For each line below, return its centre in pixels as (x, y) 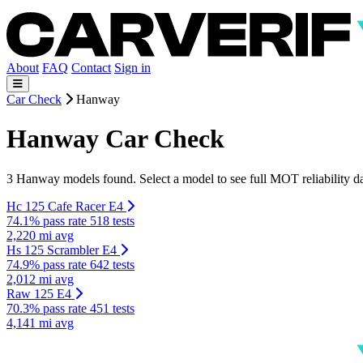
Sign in (132, 68)
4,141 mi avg (40, 322)
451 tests (112, 308)
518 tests (112, 220)
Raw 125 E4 (39, 293)
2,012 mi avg (40, 279)
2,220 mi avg (40, 235)
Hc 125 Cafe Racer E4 (65, 206)
